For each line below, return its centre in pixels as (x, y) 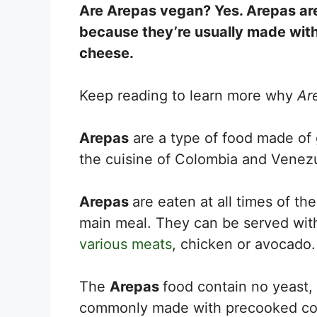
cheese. (106, 53)
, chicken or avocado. (244, 244)
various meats (126, 244)
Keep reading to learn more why (188, 95)
